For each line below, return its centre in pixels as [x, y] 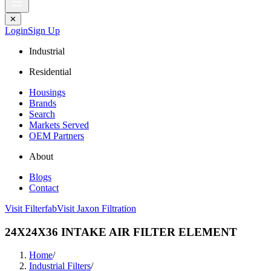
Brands [43, 103]
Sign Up [44, 31]
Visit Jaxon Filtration [96, 208]
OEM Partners [57, 136]
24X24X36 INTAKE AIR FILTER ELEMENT [121, 232]
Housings [47, 92]
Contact [44, 188]
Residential [50, 72]
